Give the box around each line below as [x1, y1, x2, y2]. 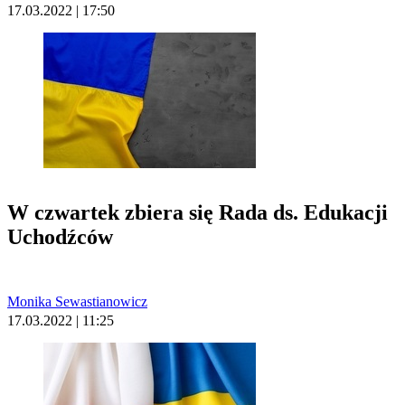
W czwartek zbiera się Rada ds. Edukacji [7, 201, 388, 225]
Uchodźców [7, 225, 113, 250]
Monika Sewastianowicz [7, 294, 147, 310]
